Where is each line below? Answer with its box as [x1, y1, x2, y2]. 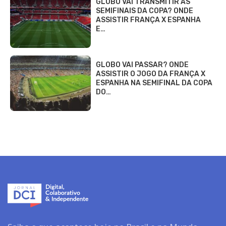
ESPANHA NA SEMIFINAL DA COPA [96, 78, 212, 87]
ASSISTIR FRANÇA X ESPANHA [96, 15, 201, 24]
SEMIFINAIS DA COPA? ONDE [96, 6, 193, 15]
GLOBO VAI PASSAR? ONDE [96, 60, 189, 69]
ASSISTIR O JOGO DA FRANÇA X [96, 69, 205, 78]
